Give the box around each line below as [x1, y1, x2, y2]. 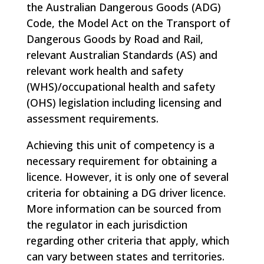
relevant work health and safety [26, 64, 183, 78]
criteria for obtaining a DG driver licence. [26, 186, 226, 200]
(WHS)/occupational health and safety [26, 80, 215, 94]
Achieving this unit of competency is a [26, 138, 214, 152]
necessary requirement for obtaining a [26, 154, 217, 168]
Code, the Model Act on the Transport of [26, 16, 230, 30]
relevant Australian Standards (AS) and [26, 48, 217, 62]
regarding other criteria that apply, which [26, 233, 229, 247]
